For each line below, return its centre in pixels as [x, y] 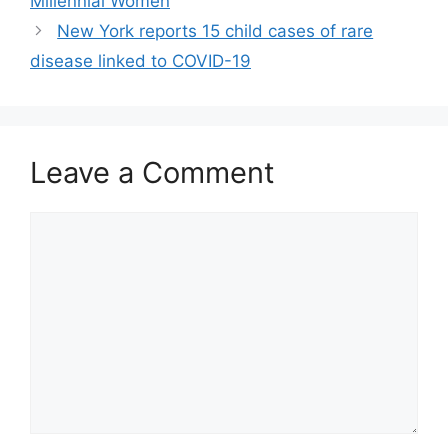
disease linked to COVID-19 [140, 61]
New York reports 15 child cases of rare [215, 31]
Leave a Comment [152, 173]
